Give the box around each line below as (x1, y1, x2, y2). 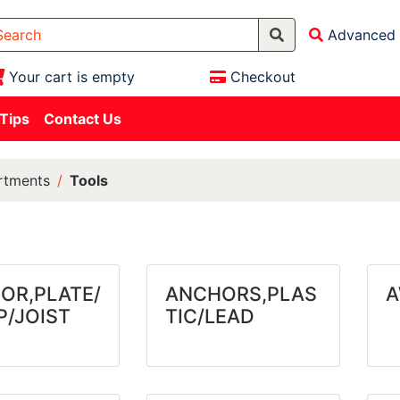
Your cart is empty (8, 68, 135, 86)
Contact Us (44, 110, 121, 128)
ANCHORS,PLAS (165, 282, 318, 305)
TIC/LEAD (165, 304, 255, 328)
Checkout (229, 68, 296, 86)
